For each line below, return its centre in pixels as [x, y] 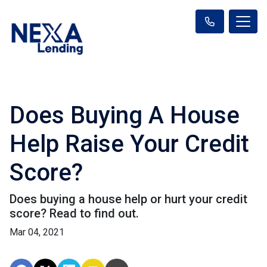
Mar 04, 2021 [37, 232]
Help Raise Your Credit [129, 144]
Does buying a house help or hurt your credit [128, 199]
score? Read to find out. [74, 213]
